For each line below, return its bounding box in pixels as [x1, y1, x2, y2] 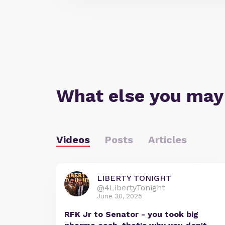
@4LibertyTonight [97, 183, 165, 193]
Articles [148, 134, 187, 146]
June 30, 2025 [97, 192, 142, 200]
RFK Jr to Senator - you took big [64, 209, 198, 219]
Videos [56, 134, 90, 146]
